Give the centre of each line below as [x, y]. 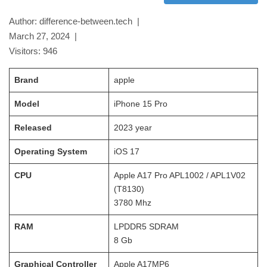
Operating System [51, 151]
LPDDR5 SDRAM [146, 226]
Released [33, 128]
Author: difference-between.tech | [77, 21]
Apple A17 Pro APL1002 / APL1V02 [180, 175]
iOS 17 [127, 151]
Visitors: [26, 51]
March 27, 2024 [39, 36]
